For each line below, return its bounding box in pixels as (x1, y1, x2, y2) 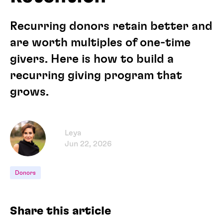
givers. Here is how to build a (10, 53, 174, 65)
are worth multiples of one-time (10, 37, 191, 49)
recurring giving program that (10, 70, 182, 82)
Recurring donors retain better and (10, 20, 213, 32)
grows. (10, 86, 49, 98)
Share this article (10, 205, 111, 217)
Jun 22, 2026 (65, 140, 111, 148)
